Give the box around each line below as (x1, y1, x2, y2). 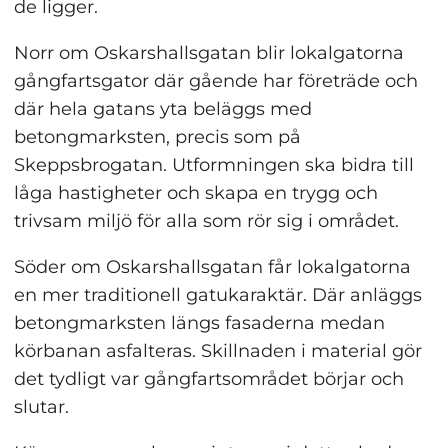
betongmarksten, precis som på (13, 125, 301, 148)
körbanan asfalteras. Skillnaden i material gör (13, 339, 422, 362)
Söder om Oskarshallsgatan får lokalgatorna (13, 255, 411, 278)
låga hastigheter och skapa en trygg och (13, 181, 378, 204)
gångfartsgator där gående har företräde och (13, 69, 418, 92)
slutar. (13, 395, 69, 418)
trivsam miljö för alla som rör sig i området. (13, 209, 399, 232)
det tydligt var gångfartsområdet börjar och (13, 367, 404, 390)
